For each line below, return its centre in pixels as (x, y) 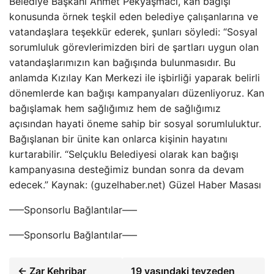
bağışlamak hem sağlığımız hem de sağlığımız (115, 108)
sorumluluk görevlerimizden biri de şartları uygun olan (134, 47)
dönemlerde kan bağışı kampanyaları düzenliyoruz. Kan (137, 93)
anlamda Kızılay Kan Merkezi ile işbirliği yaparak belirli (135, 78)
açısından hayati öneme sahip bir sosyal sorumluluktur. (135, 124)
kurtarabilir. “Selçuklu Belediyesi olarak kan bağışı (124, 154)
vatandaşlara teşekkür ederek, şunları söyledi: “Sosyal (133, 32)
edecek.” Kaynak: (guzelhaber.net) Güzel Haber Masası (135, 185)
